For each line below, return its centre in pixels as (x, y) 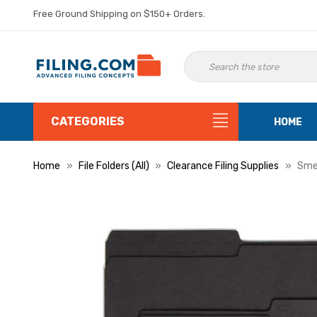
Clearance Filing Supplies (223, 166)
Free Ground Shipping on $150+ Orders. (119, 14)
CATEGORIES (88, 121)
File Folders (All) (114, 166)
